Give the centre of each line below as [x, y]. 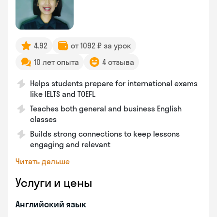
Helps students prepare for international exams [114, 83]
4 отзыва [118, 62]
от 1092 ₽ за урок [101, 46]
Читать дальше [43, 161]
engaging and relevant [70, 144]
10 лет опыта [56, 62]
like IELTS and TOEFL [63, 94]
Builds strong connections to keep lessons [105, 134]
